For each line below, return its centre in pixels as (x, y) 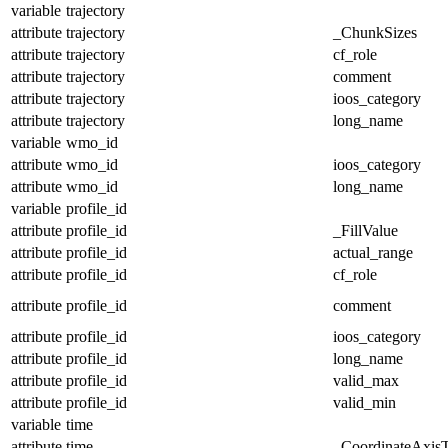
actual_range (373, 252)
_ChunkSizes (375, 32)
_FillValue (365, 230)
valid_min (364, 402)
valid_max (366, 380)
